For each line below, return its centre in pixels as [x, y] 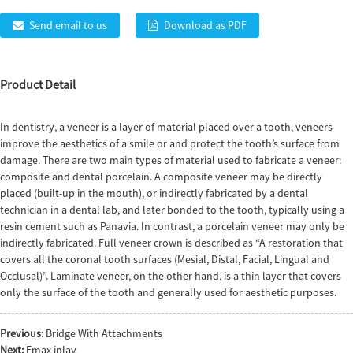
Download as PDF [205, 25]
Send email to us [69, 25]
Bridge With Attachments [104, 334]
